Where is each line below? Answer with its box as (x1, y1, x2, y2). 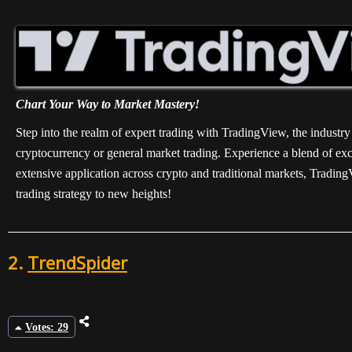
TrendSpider (27, 250, 127, 274)
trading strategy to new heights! (16, 186, 171, 200)
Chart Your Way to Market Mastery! (16, 97, 200, 111)
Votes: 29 (25, 321, 68, 334)
